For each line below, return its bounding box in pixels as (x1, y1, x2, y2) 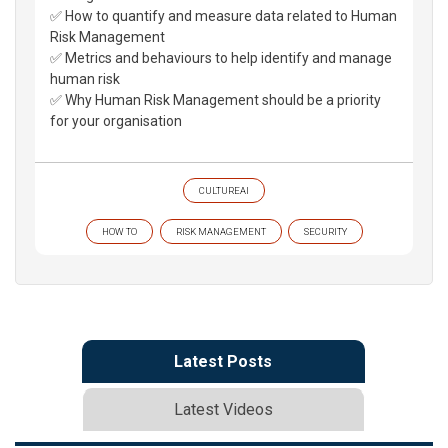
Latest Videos (173, 399, 273, 419)
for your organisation (50, 112, 182, 129)
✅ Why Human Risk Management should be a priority (50, 91, 381, 108)
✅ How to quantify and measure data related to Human (50, 7, 397, 24)
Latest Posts (174, 351, 272, 371)
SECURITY (303, 225, 347, 237)
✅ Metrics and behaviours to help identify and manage (50, 49, 392, 66)
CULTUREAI (199, 184, 249, 196)
